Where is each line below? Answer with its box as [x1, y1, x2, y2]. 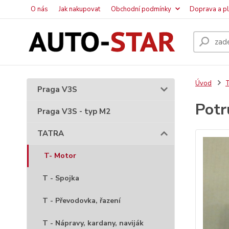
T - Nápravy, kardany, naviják [42, 218, 144, 228]
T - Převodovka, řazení [42, 196, 121, 205]
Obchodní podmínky [111, 5, 171, 14]
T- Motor [44, 151, 76, 161]
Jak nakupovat [59, 5, 100, 14]
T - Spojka [42, 173, 79, 183]
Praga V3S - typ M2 [37, 106, 110, 117]
